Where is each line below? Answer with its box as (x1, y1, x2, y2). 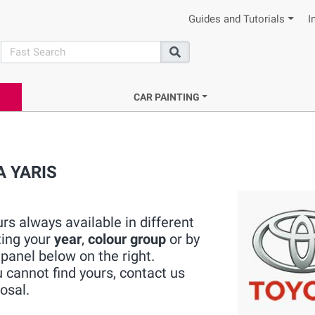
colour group (88, 231, 166, 247)
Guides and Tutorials (188, 13, 285, 25)
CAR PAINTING (133, 91, 200, 103)
